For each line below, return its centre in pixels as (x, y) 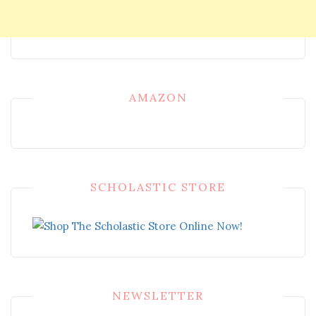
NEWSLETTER (158, 296)
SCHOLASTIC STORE (158, 187)
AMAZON (158, 97)
